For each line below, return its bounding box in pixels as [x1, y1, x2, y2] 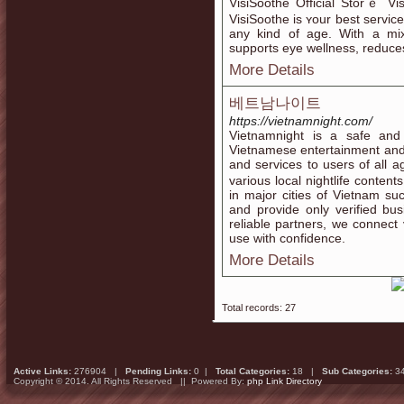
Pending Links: [125, 366, 191, 376]
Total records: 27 [222, 302, 296, 313]
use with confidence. [229, 231, 345, 245]
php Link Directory [247, 376, 322, 386]
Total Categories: [216, 366, 289, 376]
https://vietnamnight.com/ [229, 114, 372, 128]
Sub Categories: [322, 366, 392, 376]
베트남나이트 [229, 95, 321, 112]
